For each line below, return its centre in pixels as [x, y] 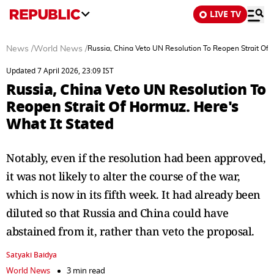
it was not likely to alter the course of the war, [123, 176]
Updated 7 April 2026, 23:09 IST [60, 71]
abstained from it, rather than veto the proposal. [130, 231]
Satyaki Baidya [31, 255]
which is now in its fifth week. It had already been [133, 194]
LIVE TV [225, 14]
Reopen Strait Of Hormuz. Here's [122, 107]
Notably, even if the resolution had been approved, [136, 158]
